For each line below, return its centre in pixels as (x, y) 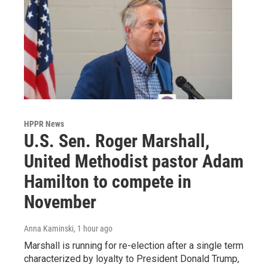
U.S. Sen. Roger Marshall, (117, 141)
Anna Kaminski (49, 228)
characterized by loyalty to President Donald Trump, (132, 258)
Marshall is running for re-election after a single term (134, 245)
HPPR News (44, 124)
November (60, 202)
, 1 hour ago (93, 228)
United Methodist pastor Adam (134, 161)
